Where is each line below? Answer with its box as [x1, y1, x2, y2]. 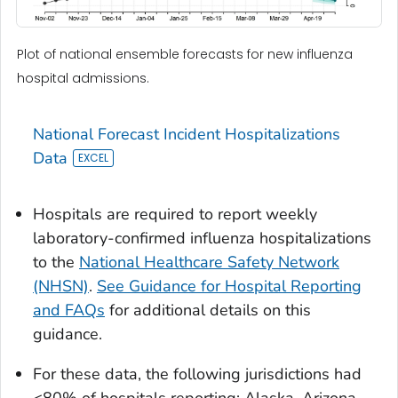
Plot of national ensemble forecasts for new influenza [17, 45, 353, 64]
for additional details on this [105, 299, 311, 322]
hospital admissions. [17, 69, 149, 88]
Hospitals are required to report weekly [33, 203, 317, 226]
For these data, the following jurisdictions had [33, 363, 362, 386]
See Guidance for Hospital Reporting [97, 275, 362, 298]
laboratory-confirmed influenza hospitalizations [33, 227, 371, 250]
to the [33, 251, 79, 274]
